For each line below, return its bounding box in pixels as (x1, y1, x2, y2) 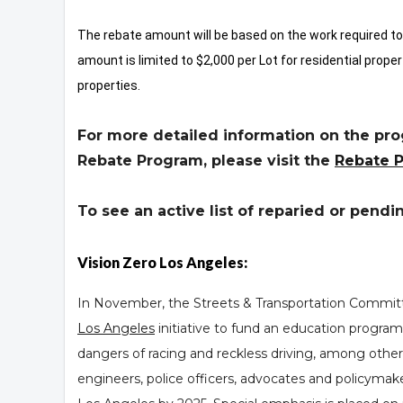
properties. (77, 78, 140, 94)
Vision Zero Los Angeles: (77, 253, 247, 271)
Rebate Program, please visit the (77, 152, 335, 170)
